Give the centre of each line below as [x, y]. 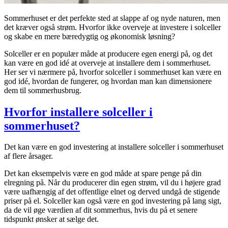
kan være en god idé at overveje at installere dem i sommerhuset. [107, 63]
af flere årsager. [28, 156]
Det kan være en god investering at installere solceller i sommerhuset [114, 147]
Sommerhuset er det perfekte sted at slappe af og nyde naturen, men [112, 18]
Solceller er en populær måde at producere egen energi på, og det [108, 53]
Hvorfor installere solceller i [78, 112]
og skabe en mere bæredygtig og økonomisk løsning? [90, 36]
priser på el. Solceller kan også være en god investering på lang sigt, [113, 201]
